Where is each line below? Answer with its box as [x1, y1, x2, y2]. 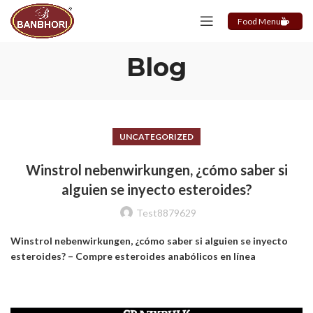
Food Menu [238, 16, 281, 27]
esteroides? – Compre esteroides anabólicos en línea [10, 250, 256, 262]
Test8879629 [136, 207, 196, 219]
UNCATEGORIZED [119, 131, 194, 142]
